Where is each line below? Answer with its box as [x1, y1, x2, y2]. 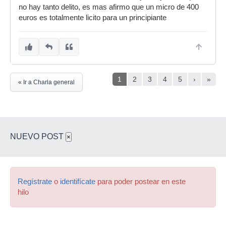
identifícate [60, 178, 95, 186]
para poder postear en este [95, 178, 186, 186]
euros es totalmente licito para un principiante [19, 14, 166, 22]
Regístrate [18, 178, 52, 186]
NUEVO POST [10, 132, 66, 141]
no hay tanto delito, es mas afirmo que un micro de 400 [19, 3, 199, 11]
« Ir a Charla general [18, 79, 75, 86]
